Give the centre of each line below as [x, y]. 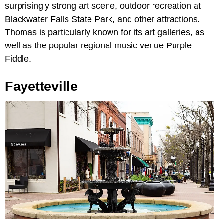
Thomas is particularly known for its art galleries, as [105, 32]
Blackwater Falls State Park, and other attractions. [102, 19]
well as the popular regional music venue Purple [98, 45]
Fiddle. [18, 58]
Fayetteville [41, 86]
